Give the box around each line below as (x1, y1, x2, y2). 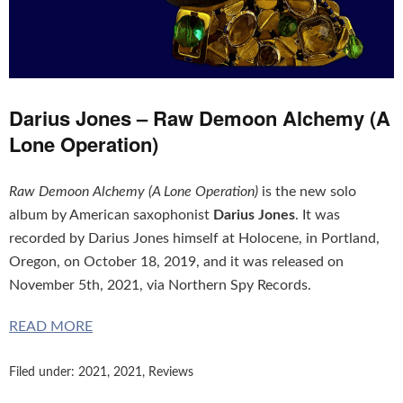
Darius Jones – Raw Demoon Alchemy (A (9, 103, 390, 132)
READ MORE (9, 318, 93, 334)
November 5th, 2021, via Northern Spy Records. (9, 277, 311, 292)
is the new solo (258, 184, 356, 199)
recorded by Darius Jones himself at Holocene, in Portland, (9, 230, 380, 246)
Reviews (148, 365, 193, 379)
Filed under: (9, 365, 78, 379)
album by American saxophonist (9, 207, 213, 222)
